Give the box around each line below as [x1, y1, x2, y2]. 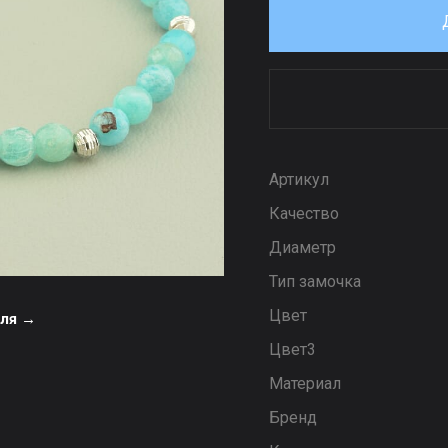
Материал [269, 374, 341, 393]
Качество [269, 204, 339, 223]
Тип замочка [269, 272, 361, 291]
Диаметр [269, 238, 336, 257]
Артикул [269, 170, 329, 189]
